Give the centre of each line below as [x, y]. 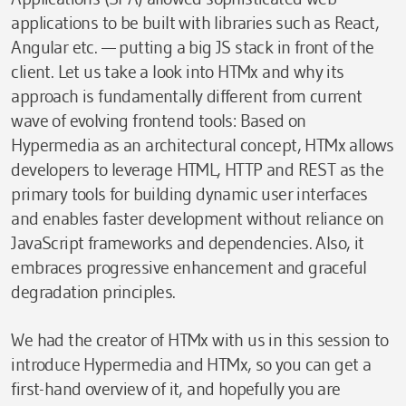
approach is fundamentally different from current [187, 96]
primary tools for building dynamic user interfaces [189, 193]
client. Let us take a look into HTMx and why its [178, 71]
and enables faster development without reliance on [198, 218]
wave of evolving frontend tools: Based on [159, 120]
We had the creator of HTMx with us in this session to [200, 339]
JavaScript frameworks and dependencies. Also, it [188, 242]
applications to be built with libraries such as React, [195, 22]
